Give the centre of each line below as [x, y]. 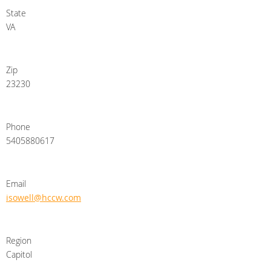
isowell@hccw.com [44, 198]
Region [19, 241]
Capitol [19, 255]
